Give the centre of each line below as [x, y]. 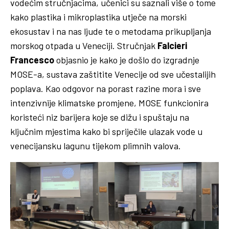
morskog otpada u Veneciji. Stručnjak [84, 46]
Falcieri [172, 46]
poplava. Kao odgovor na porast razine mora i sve [106, 89]
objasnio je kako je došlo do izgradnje [127, 60]
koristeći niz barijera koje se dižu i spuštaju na [100, 117]
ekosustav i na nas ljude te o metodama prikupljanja [111, 31]
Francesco [32, 60]
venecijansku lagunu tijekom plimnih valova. [96, 146]
